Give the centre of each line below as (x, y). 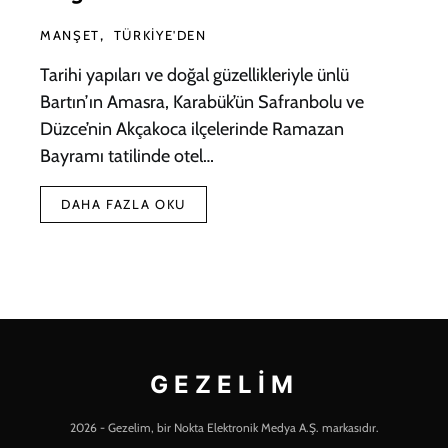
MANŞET (70, 35)
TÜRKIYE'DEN (160, 35)
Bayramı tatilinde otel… (127, 156)
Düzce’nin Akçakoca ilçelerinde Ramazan (192, 129)
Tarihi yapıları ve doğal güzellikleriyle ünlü (194, 75)
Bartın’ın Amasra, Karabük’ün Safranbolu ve (202, 102)
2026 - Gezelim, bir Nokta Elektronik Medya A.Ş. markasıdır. (224, 428)
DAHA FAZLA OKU (123, 204)
